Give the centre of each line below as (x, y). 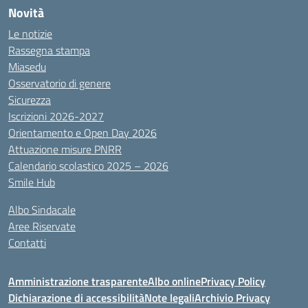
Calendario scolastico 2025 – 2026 (88, 166)
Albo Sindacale (42, 210)
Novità (26, 13)
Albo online (174, 281)
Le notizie (30, 34)
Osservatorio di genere (59, 83)
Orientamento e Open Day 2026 (82, 133)
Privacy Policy (233, 281)
